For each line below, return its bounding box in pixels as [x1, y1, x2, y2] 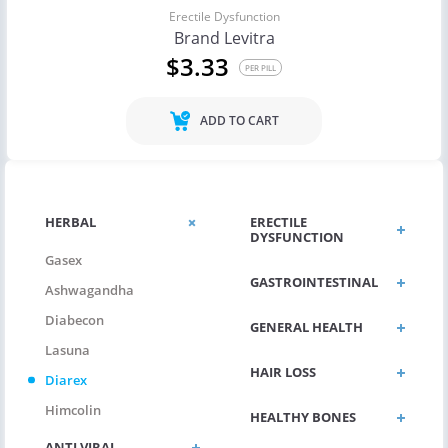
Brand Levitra [173, 27, 275, 50]
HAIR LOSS [250, 363, 316, 382]
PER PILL [245, 61, 277, 73]
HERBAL [45, 213, 96, 232]
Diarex [45, 371, 87, 390]
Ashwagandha [45, 281, 134, 300]
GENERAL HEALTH [250, 318, 363, 337]
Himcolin [45, 401, 101, 420]
